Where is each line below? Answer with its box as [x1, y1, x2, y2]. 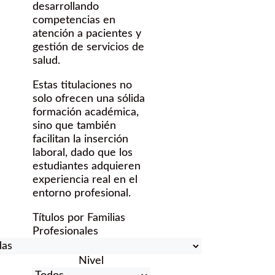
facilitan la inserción [33, 134, 128, 145]
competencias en [33, 15, 115, 26]
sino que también [33, 120, 116, 132]
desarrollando [33, 1, 99, 13]
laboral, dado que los [33, 147, 133, 159]
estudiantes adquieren [33, 161, 141, 172]
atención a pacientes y [33, 28, 141, 40]
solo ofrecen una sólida [33, 93, 145, 105]
